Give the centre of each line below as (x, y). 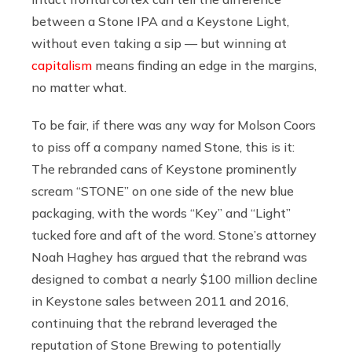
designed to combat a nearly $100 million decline (174, 279)
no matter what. (81, 87)
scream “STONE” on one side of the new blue (163, 191)
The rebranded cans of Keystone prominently (164, 169)
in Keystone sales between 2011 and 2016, (160, 301)
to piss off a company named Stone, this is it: (163, 147)
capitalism (62, 65)
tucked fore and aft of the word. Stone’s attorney (174, 235)
